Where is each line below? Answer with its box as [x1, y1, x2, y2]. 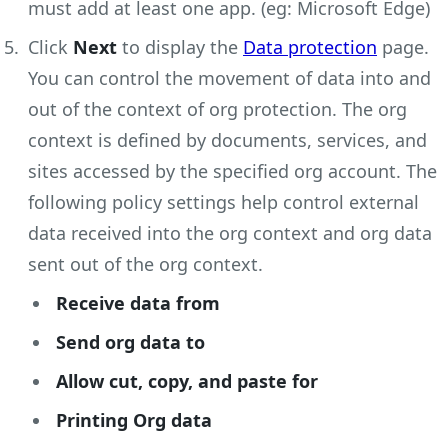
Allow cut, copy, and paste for [56, 368, 318, 393]
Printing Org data [56, 407, 212, 432]
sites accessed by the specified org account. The [28, 158, 437, 183]
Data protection [243, 34, 377, 59]
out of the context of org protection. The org [28, 96, 407, 121]
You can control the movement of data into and [28, 65, 431, 90]
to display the [117, 34, 243, 59]
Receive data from [56, 290, 220, 315]
